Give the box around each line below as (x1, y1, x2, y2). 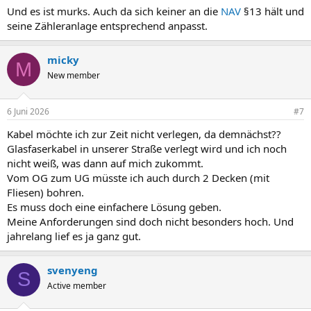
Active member (47, 279, 106, 292)
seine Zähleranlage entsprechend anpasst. (7, 19, 208, 33)
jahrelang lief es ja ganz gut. (7, 228, 141, 243)
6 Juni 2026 (7, 105, 49, 117)
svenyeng (47, 262, 98, 277)
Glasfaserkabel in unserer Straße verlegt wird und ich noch (7, 141, 287, 155)
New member (47, 69, 100, 81)
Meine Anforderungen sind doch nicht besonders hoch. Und (7, 214, 294, 228)
